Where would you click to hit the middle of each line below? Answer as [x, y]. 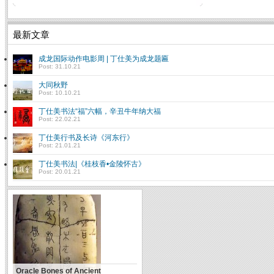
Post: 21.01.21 [60, 146]
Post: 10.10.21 [60, 93]
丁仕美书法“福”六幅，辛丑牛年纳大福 [100, 112]
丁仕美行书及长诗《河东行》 [86, 138]
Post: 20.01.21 [60, 172]
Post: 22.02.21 [60, 119]
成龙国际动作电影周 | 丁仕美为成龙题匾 [104, 59]
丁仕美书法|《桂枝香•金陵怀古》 [92, 164]
